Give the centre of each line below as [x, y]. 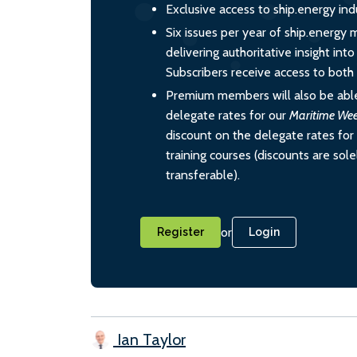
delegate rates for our [228, 115]
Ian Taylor [149, 339]
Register [180, 231]
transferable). [203, 175]
